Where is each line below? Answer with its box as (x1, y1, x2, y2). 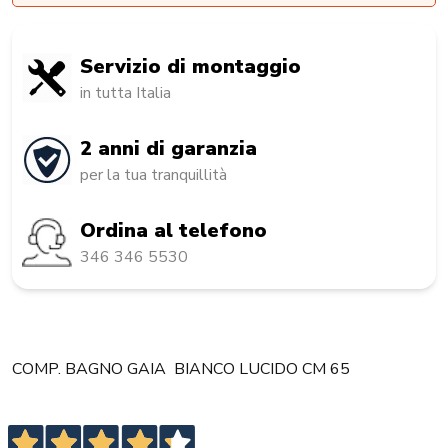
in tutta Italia (80, 82, 171, 105)
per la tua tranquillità (80, 164, 227, 187)
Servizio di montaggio (80, 53, 301, 81)
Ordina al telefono (80, 217, 267, 245)
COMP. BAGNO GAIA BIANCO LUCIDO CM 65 (12, 358, 354, 381)
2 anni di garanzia (80, 135, 257, 163)
